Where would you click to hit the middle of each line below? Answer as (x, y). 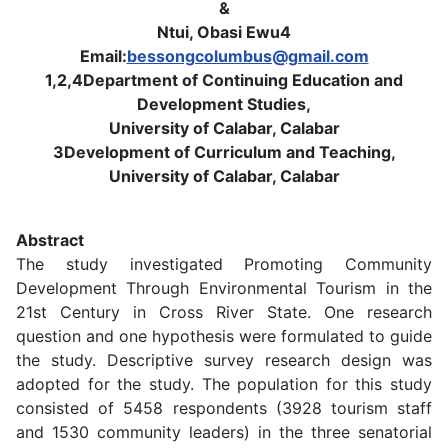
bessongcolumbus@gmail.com (247, 55)
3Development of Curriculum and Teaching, (224, 151)
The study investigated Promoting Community (224, 263)
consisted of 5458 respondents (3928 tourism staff (224, 407)
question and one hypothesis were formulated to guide (224, 335)
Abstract (50, 239)
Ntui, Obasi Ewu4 (224, 31)
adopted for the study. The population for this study (224, 383)
